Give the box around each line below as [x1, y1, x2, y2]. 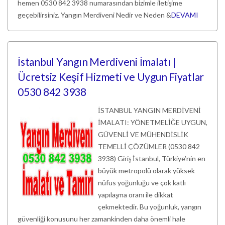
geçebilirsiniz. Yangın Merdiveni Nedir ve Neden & [18, 11, 171, 19]
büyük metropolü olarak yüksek [98, 166, 195, 175]
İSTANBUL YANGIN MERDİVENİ [98, 106, 201, 115]
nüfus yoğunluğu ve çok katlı [98, 178, 186, 187]
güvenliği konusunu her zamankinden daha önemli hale [18, 214, 185, 223]
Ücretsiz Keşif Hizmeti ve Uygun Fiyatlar [18, 70, 204, 83]
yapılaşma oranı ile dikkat [98, 190, 173, 199]
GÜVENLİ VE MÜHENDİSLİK [98, 130, 188, 139]
